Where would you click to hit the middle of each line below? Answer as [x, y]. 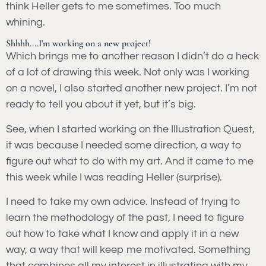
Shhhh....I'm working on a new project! [78, 44]
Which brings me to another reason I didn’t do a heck [132, 56]
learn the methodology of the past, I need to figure [125, 218]
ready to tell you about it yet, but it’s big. [101, 104]
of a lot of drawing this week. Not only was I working [128, 72]
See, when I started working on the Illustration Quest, [130, 129]
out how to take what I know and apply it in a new [122, 234]
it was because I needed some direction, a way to [124, 145]
